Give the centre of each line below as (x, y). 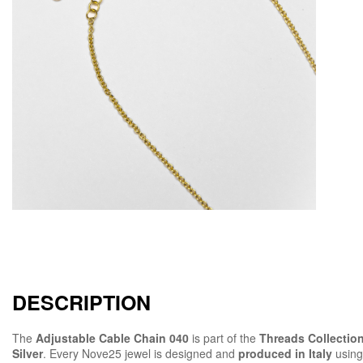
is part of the (224, 338)
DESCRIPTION (81, 303)
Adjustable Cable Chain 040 (112, 338)
